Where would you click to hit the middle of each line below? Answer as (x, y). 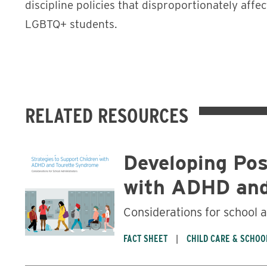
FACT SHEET (145, 238)
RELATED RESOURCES (107, 115)
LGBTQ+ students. (71, 24)
